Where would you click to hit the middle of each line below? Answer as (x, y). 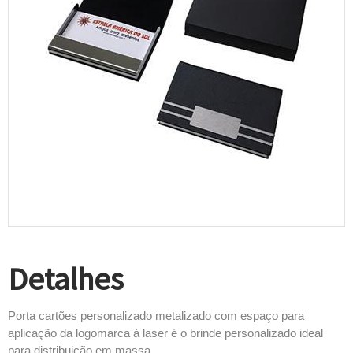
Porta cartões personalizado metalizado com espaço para (156, 315)
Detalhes (66, 279)
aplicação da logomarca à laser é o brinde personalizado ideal (165, 333)
